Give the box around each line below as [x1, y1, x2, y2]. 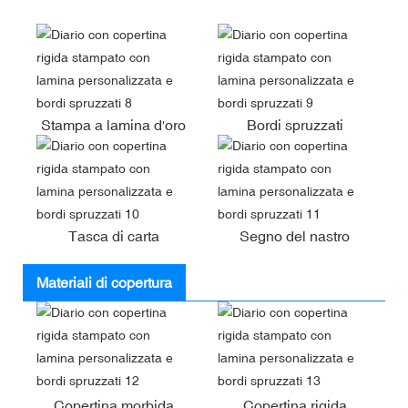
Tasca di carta [67, 227, 159, 244]
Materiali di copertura [36, 273, 172, 291]
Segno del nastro [240, 227, 350, 244]
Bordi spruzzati [246, 116, 343, 133]
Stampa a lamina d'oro [41, 116, 186, 133]
